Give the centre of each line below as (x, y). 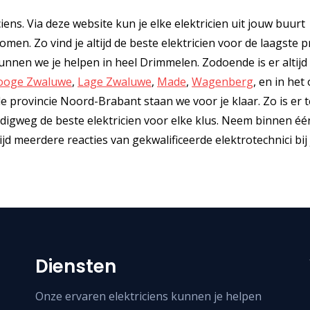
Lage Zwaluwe (115, 82)
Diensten (75, 267)
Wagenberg (222, 82)
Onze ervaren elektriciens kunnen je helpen (148, 297)
